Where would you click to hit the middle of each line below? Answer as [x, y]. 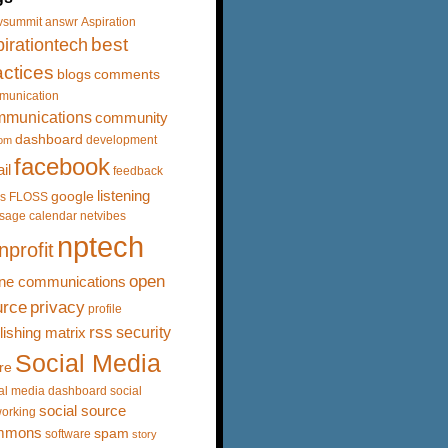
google [72, 195]
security [143, 331]
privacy [57, 307]
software [68, 433]
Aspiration [108, 21]
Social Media [88, 362]
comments [127, 73]
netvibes [103, 215]
